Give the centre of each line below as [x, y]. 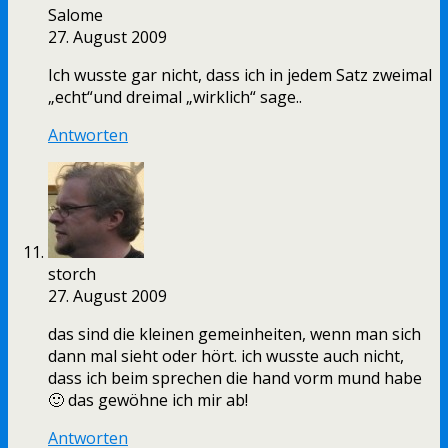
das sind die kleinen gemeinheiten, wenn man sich [234, 334]
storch [72, 274]
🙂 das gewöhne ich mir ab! [148, 400]
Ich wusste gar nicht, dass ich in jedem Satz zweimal [240, 75]
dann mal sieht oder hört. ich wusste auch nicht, [226, 356]
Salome [75, 15]
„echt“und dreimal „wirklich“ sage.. [175, 97]
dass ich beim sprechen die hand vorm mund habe [235, 378]
